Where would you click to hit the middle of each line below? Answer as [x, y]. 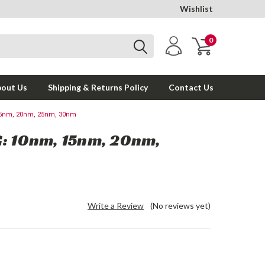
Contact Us [191, 87]
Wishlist [196, 9]
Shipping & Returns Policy [98, 87]
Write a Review [116, 206]
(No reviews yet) [180, 206]
